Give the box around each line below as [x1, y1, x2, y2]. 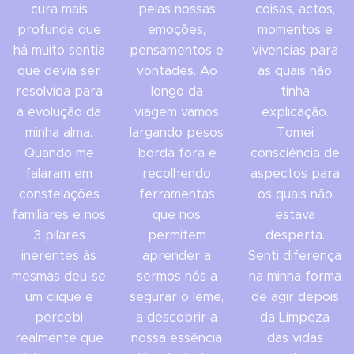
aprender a [142, 247, 212, 265]
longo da [150, 83, 203, 100]
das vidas [266, 330, 323, 347]
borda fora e [137, 145, 217, 162]
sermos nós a [136, 268, 217, 285]
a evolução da [17, 104, 102, 121]
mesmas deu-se [12, 268, 107, 285]
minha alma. [25, 124, 93, 141]
